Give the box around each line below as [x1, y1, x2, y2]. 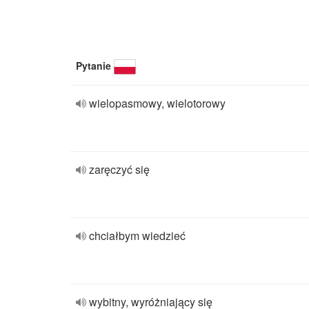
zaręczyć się [89, 161, 150, 177]
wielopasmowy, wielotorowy [89, 95, 226, 111]
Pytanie [76, 59, 111, 72]
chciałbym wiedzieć [89, 228, 186, 243]
